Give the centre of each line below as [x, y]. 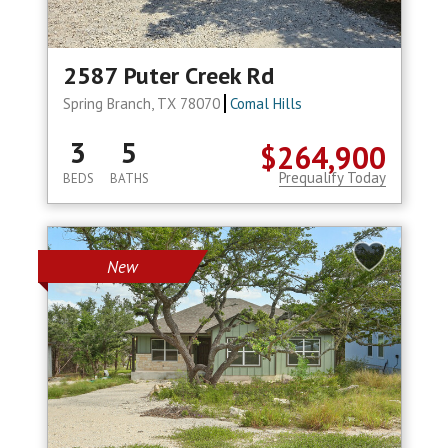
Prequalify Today [332, 178]
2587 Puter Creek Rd [168, 76]
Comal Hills [266, 104]
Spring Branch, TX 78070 [143, 104]
